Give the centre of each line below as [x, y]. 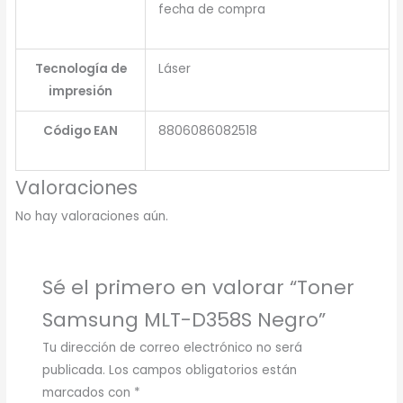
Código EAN [81, 130]
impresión [81, 91]
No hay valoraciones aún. [92, 216]
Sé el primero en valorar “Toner [198, 288]
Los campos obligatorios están [202, 371]
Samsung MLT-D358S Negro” [184, 320]
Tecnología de [81, 68]
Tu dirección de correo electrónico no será [172, 348]
